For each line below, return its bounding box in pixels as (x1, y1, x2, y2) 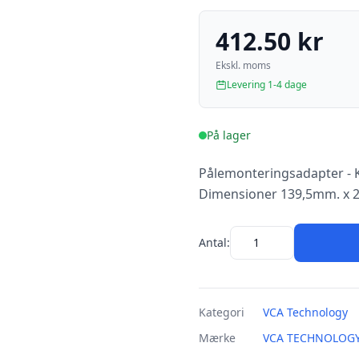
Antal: (199, 235, 230, 250)
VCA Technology (263, 305, 348, 320)
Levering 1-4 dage (227, 78, 307, 91)
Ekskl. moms (216, 58, 271, 72)
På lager (207, 127, 251, 143)
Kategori (199, 305, 244, 320)
